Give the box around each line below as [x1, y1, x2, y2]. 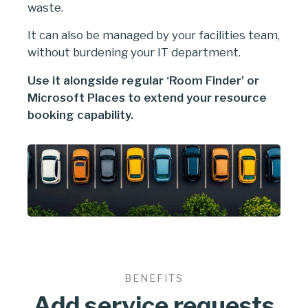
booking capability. [27, 108, 133, 122]
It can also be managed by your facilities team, [27, 28, 280, 43]
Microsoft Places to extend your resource [27, 91, 267, 105]
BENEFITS [124, 272, 184, 285]
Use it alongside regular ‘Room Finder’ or [27, 74, 259, 88]
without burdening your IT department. [27, 45, 241, 60]
